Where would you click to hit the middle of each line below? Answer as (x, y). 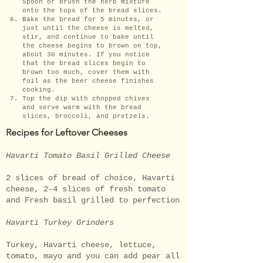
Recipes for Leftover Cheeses (67, 132)
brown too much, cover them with (86, 72)
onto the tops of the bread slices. (92, 10)
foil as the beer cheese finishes (88, 81)
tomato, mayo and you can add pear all (93, 256)
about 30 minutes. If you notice (86, 54)
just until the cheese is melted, (88, 28)
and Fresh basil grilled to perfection (93, 200)
